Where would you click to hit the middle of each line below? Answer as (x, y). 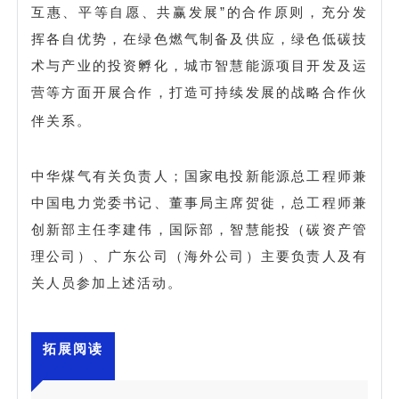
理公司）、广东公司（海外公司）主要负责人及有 (199, 256)
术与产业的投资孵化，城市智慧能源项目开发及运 (199, 65)
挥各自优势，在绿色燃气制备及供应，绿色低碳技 (199, 38)
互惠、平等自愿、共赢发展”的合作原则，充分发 (199, 12)
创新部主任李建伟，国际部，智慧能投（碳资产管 (199, 229)
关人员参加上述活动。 (107, 282)
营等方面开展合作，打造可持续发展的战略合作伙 (199, 92)
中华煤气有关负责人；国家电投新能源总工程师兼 (199, 175)
